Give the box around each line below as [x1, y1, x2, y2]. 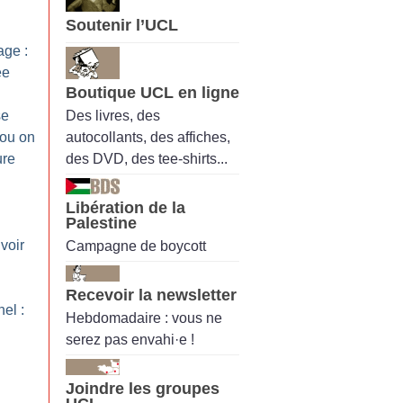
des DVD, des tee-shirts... [66, 150, 228, 166]
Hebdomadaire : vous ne [66, 310, 222, 327]
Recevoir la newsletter [66, 286, 237, 305]
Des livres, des [66, 107, 160, 123]
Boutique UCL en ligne [66, 83, 239, 102]
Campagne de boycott [66, 238, 206, 255]
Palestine [66, 213, 137, 232]
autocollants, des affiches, [66, 129, 230, 145]
